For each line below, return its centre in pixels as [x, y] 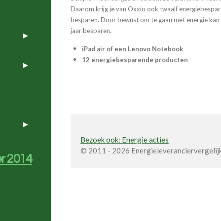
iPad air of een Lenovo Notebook [132, 49]
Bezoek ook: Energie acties [125, 140]
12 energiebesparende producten [135, 59]
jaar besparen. [91, 30]
